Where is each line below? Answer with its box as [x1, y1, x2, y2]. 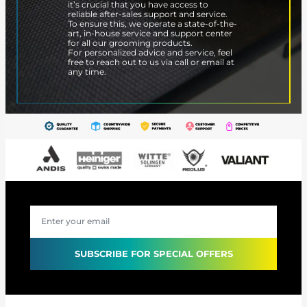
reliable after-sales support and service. [67, 9, 228, 19]
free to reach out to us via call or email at [67, 57, 234, 67]
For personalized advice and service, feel [67, 47, 232, 58]
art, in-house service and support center [67, 28, 232, 38]
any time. [67, 66, 106, 77]
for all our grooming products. [67, 38, 193, 48]
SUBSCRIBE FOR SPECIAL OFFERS [74, 247, 233, 259]
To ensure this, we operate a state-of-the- [67, 19, 237, 29]
